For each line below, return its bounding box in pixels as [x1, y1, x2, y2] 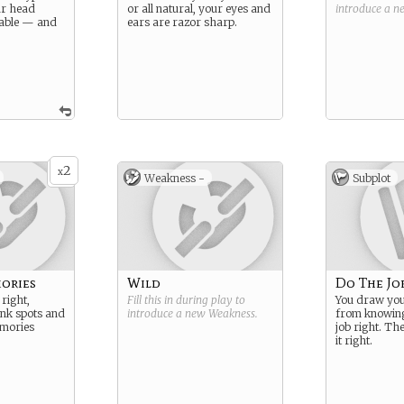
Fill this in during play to [127, 293, 245, 307]
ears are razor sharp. [127, 15, 237, 29]
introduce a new [127, 307, 208, 320]
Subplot [353, 171, 390, 185]
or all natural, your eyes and [127, 2, 271, 15]
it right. [335, 334, 372, 347]
